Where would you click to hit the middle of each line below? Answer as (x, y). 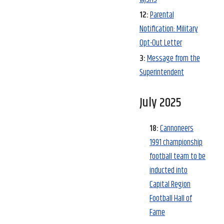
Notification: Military (168, 29)
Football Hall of (171, 199)
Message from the (173, 58)
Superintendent (161, 72)
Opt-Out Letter (160, 43)
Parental (162, 15)
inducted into (169, 171)
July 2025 (160, 102)
